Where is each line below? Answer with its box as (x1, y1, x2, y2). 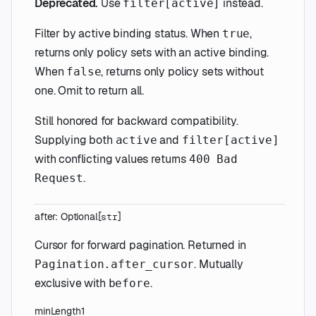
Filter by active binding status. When (35, 26, 222, 42)
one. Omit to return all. (35, 83, 145, 99)
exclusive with (35, 276, 109, 291)
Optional (60, 210, 98, 224)
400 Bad (188, 152, 238, 166)
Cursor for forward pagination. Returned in (35, 238, 247, 253)
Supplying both (35, 133, 116, 148)
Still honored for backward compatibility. (35, 114, 238, 129)
